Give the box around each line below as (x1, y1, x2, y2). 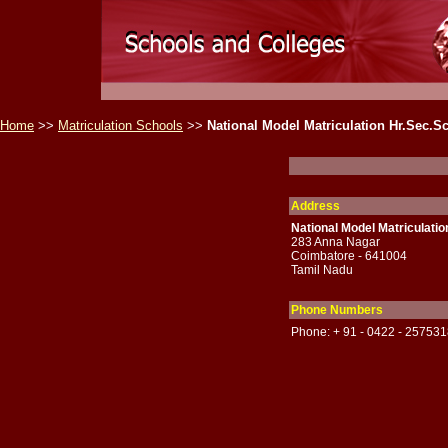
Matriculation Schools (58, 118, 183, 133)
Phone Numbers (290, 303, 383, 317)
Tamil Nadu (290, 263, 353, 277)
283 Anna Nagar (290, 235, 380, 249)
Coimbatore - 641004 (290, 249, 407, 263)
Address (290, 199, 340, 213)
